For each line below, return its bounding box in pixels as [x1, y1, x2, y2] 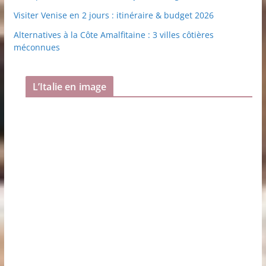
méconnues [13, 42, 60, 53]
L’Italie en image [32, 80, 107, 94]
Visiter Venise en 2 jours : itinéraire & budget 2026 [13, 9, 214, 21]
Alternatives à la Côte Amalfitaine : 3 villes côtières [13, 29, 214, 41]
